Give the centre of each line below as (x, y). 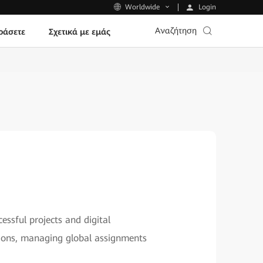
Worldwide (142, 7)
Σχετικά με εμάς (79, 31)
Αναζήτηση (176, 31)
